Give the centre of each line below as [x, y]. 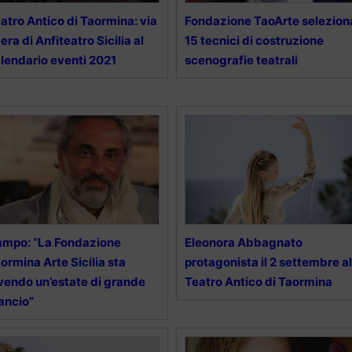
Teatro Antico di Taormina [258, 281]
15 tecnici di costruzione [254, 40]
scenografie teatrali [241, 60]
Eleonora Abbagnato [243, 242]
